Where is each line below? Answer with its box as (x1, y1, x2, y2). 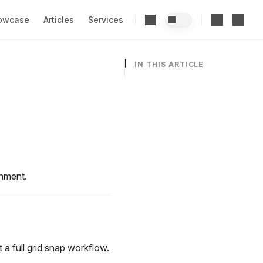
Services (88, 14, 123, 25)
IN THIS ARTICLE (134, 60, 204, 69)
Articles (43, 14, 74, 25)
